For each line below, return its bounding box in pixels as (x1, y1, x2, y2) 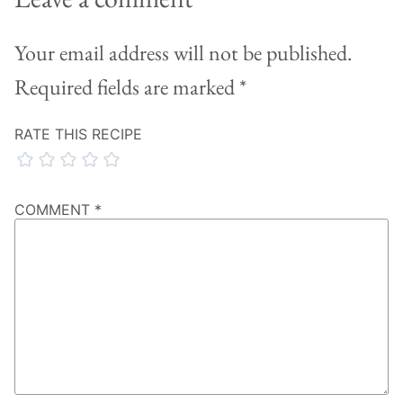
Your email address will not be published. (14, 39, 353, 67)
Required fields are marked (14, 73, 239, 102)
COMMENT (14, 201, 94, 219)
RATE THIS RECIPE (14, 125, 142, 144)
